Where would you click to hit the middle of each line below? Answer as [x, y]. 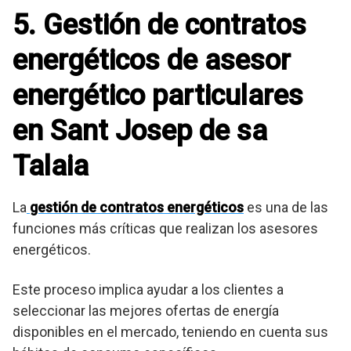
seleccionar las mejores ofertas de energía [146, 310]
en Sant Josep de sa [140, 130]
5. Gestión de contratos [159, 25]
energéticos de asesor [152, 60]
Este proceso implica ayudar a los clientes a [148, 289]
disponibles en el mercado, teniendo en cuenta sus [170, 331]
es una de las [286, 207]
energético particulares [158, 95]
